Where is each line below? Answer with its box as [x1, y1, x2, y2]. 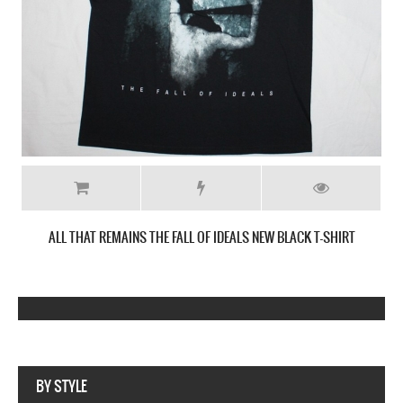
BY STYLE [36, 375, 87, 398]
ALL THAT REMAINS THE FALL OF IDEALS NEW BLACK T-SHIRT [48, 227, 355, 248]
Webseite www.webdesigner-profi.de [268, 370, 385, 383]
